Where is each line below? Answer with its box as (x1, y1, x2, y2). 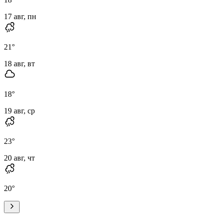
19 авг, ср (4, 106, 35, 115)
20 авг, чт (4, 153, 35, 162)
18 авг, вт (4, 59, 35, 68)
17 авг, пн (4, 12, 36, 21)
